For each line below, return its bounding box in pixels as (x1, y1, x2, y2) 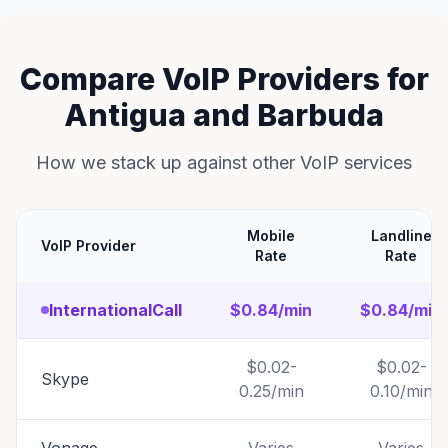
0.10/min (369, 381, 433, 401)
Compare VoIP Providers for (19, 61, 429, 97)
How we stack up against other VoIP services (36, 152, 412, 173)
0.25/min (238, 381, 304, 401)
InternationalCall (49, 300, 182, 320)
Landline (370, 227, 432, 244)
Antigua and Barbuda (64, 97, 384, 133)
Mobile (247, 227, 295, 244)
